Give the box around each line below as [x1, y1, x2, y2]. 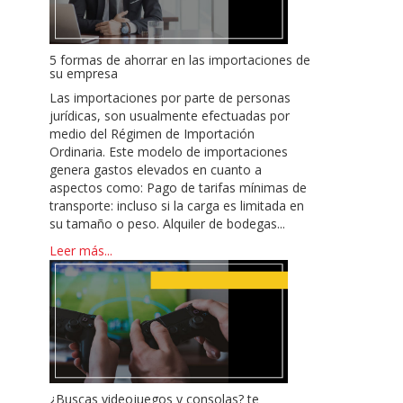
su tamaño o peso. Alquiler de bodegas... [49, 214, 285, 232]
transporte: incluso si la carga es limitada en [49, 196, 304, 214]
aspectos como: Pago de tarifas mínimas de [49, 178, 307, 196]
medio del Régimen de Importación [49, 124, 255, 142]
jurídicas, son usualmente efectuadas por [49, 106, 290, 124]
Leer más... [49, 241, 112, 259]
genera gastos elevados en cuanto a [49, 160, 262, 178]
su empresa [49, 64, 118, 82]
